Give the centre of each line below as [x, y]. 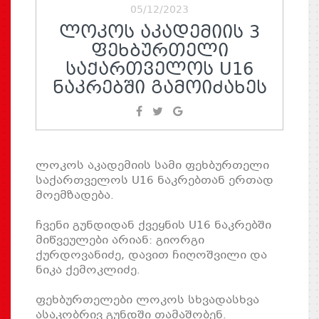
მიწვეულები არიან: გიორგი [120, 240]
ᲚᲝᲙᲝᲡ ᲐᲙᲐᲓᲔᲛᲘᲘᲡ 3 [159, 33]
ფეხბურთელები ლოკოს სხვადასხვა [147, 300]
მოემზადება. [75, 195]
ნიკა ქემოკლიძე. [88, 270]
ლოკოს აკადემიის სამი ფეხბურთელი [152, 166]
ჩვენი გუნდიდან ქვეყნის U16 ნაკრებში [153, 225]
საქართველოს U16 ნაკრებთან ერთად [155, 181]
